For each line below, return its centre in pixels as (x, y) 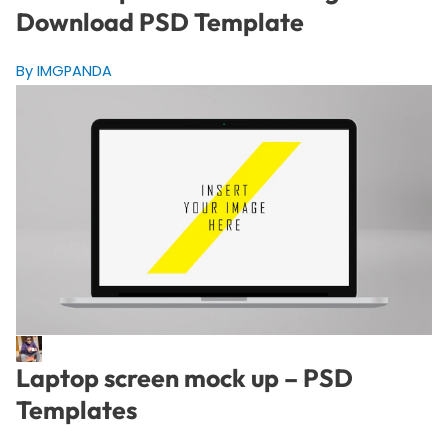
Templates (76, 410)
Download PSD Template (159, 22)
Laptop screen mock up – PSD (184, 378)
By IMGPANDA (63, 71)
